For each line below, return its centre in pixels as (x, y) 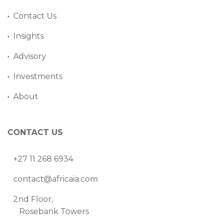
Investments (38, 76)
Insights (28, 36)
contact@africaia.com (55, 179)
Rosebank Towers (48, 211)
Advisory (30, 56)
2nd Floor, (30, 199)
